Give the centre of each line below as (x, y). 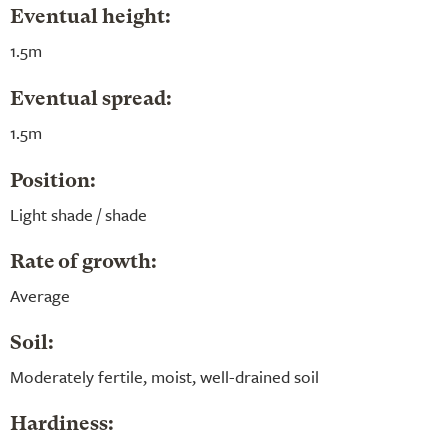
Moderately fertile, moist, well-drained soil (164, 376)
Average (40, 295)
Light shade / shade (78, 214)
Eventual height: (90, 17)
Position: (53, 181)
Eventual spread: (91, 99)
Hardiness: (62, 424)
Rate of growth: (83, 262)
